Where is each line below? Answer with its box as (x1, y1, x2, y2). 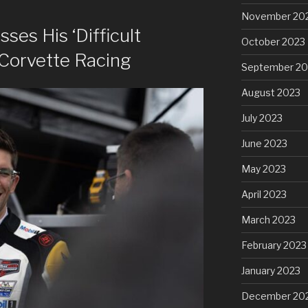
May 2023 (241, 162, 286, 175)
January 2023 (241, 264, 300, 276)
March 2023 (241, 213, 296, 225)
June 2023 (241, 137, 287, 149)
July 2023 (241, 111, 283, 124)
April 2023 (241, 188, 287, 200)
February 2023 (241, 239, 307, 251)
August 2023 (241, 86, 300, 98)
